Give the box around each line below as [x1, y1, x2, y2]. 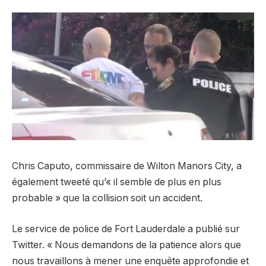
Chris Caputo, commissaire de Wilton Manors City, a [12, 160, 242, 172]
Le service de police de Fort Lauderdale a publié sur [12, 223, 240, 235]
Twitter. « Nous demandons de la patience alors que [12, 239, 241, 251]
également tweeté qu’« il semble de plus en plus [12, 176, 221, 188]
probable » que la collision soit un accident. [12, 192, 202, 204]
